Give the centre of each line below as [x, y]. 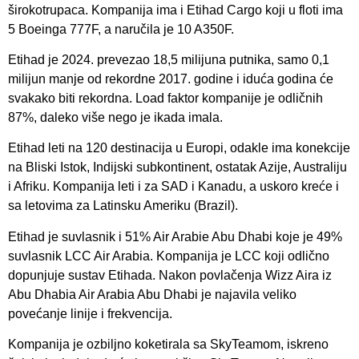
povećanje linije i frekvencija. [90, 313]
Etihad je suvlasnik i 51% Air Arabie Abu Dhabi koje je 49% [175, 236]
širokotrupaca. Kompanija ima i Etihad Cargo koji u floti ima [175, 10]
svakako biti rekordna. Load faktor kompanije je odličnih [165, 98]
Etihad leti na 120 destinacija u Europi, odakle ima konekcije [179, 148]
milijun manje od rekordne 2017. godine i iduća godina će [171, 79]
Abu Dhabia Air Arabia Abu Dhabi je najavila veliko [152, 294]
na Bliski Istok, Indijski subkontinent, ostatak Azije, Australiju [177, 167]
